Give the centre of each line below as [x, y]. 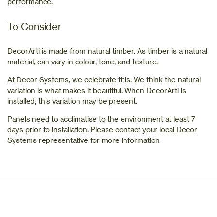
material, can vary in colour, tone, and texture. [83, 62]
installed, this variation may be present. [72, 101]
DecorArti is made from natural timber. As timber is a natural [107, 51]
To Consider [34, 26]
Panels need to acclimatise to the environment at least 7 [101, 119]
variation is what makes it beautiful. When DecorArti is [97, 90]
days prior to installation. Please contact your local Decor [102, 129]
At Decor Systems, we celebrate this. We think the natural [104, 79]
